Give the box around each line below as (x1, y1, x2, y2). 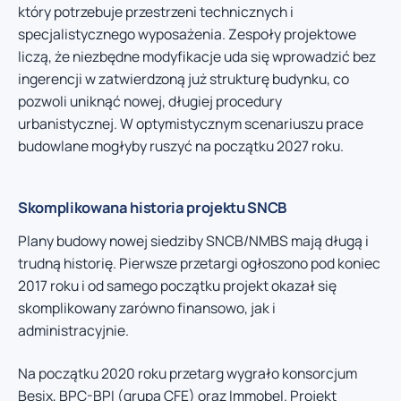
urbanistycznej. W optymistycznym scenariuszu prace (18, 114, 363, 134)
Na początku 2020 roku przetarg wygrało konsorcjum (18, 363, 357, 383)
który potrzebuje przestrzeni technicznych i (18, 2, 294, 22)
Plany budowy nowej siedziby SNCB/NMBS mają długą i (18, 231, 369, 252)
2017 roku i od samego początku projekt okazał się (18, 276, 337, 296)
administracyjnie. (18, 320, 129, 341)
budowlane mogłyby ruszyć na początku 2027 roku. (18, 136, 344, 157)
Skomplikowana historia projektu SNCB (18, 197, 287, 218)
